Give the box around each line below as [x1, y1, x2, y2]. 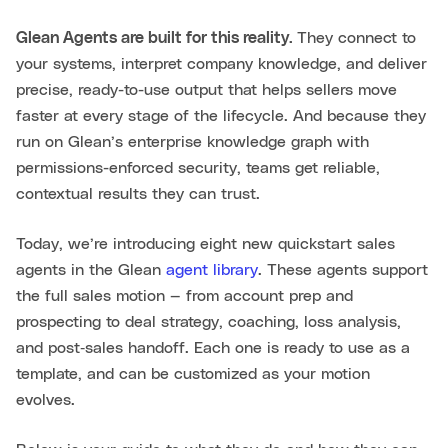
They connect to [297, 29, 416, 46]
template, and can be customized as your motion [16, 365, 370, 382]
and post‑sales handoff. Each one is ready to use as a [16, 339, 410, 356]
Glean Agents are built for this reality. [16, 29, 297, 46]
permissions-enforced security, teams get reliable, [16, 159, 380, 176]
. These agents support [258, 261, 428, 278]
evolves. [16, 391, 75, 408]
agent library [166, 261, 258, 278]
